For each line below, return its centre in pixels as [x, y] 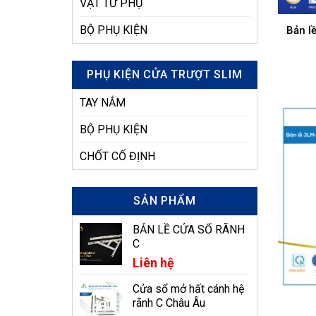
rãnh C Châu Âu [169, 303]
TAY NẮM [103, 103]
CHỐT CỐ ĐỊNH [117, 156]
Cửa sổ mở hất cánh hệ [188, 289]
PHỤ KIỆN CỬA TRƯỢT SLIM [165, 74]
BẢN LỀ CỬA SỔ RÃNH [189, 230]
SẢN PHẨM [165, 201]
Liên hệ [153, 263]
